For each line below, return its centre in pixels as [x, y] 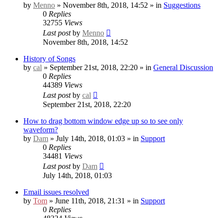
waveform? [41, 129]
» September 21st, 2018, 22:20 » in [98, 67]
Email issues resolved [56, 192]
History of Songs [49, 58]
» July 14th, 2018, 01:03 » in [94, 138]
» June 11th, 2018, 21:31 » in [94, 200]
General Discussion [183, 67]
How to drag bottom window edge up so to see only [103, 121]
